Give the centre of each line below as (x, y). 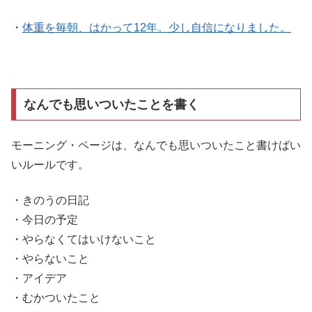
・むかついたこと (56, 297)
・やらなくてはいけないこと (84, 239)
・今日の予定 (45, 219)
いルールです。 (50, 165)
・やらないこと (50, 258)
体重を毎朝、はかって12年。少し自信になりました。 (157, 28)
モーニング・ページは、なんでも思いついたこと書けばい (156, 146)
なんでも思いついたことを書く (111, 104)
